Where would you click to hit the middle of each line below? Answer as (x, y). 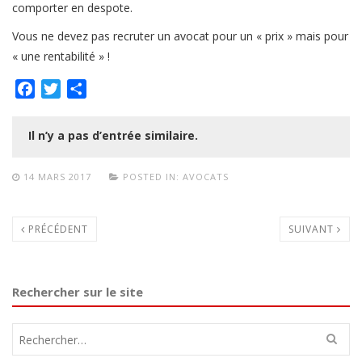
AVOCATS (206, 177)
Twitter (83, 89)
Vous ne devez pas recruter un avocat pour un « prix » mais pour (180, 36)
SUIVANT (313, 229)
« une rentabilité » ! (61, 57)
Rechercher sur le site (78, 292)
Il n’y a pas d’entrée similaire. (113, 136)
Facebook (64, 89)
